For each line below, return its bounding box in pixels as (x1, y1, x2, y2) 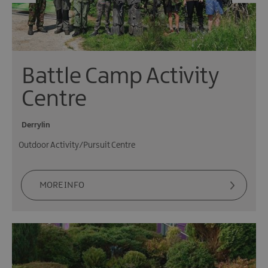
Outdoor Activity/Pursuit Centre (19, 141, 135, 150)
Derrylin (22, 120, 50, 129)
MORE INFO (39, 180, 84, 190)
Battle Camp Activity (22, 65, 220, 89)
